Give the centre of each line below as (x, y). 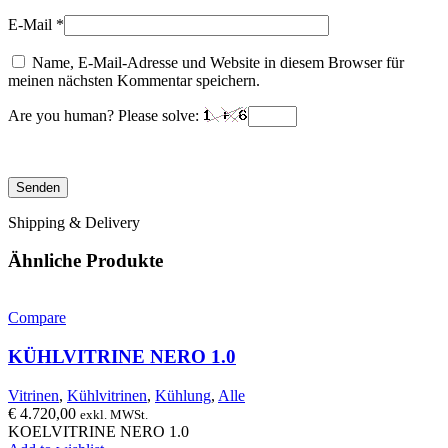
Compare (37, 318)
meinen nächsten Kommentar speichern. (134, 80)
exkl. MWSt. (114, 414)
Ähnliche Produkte (85, 261)
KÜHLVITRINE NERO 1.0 (122, 356)
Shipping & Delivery (74, 222)
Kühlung (183, 395)
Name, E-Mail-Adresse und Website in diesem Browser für (218, 62)
